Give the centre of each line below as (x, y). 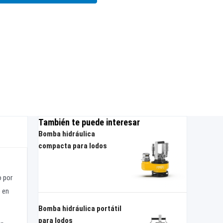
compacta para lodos (73, 146)
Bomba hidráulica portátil (80, 209)
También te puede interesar (89, 122)
